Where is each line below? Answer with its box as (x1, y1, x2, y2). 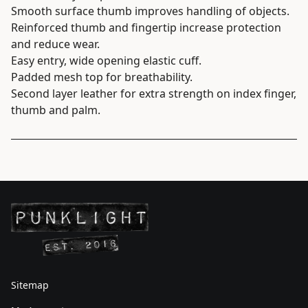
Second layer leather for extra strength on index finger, (11, 85, 296, 101)
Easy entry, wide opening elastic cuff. (11, 52, 201, 68)
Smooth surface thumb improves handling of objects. (11, 3, 289, 19)
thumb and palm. (11, 102, 100, 118)
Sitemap (11, 278, 49, 291)
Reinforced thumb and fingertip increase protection (11, 19, 281, 35)
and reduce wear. (11, 36, 100, 52)
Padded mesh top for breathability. (11, 69, 192, 85)
